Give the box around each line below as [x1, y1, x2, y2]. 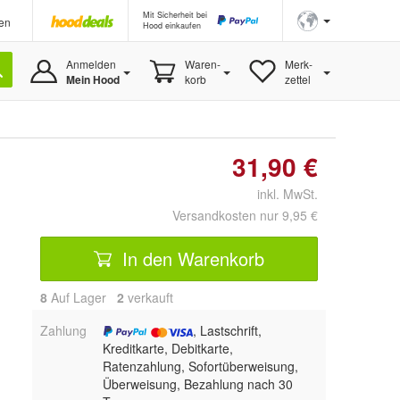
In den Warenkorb [117, 245, 264, 271]
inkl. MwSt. [243, 185, 318, 203]
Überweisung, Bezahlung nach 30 [102, 375, 293, 393]
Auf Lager [47, 288, 117, 306]
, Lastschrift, [192, 321, 262, 339]
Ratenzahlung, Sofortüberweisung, [102, 357, 298, 375]
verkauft [124, 288, 173, 306]
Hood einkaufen [143, 20, 201, 31]
